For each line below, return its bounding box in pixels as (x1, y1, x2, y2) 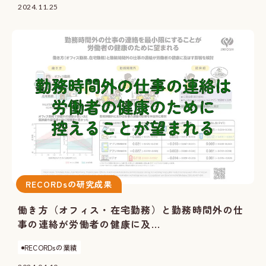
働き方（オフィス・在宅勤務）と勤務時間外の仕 (18, 202, 244, 217)
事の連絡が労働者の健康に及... (18, 216, 161, 231)
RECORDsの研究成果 (26, 178, 112, 190)
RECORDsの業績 (24, 242, 78, 252)
